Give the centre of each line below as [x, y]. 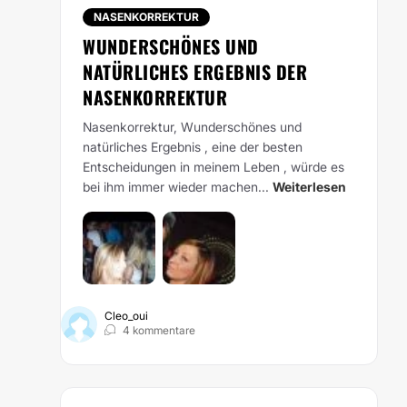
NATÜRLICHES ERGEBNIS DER [195, 72]
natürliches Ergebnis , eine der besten [193, 147]
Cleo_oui [126, 316]
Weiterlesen [309, 187]
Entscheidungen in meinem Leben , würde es [213, 167]
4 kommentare [159, 330]
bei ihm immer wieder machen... [176, 187]
